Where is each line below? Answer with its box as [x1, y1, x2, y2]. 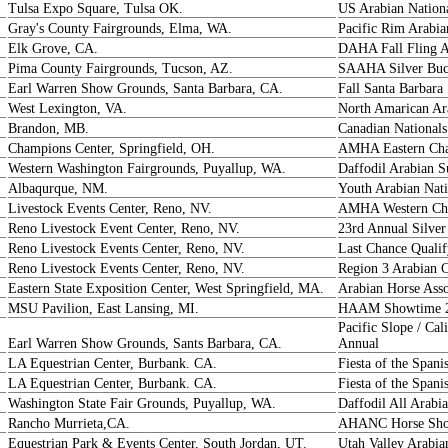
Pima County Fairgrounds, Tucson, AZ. [8, 61, 233, 76]
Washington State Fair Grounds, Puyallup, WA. [8, 396, 276, 411]
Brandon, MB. [8, 121, 89, 136]
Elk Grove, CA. [8, 41, 98, 56]
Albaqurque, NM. [8, 181, 108, 196]
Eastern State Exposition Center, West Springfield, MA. [8, 281, 324, 296]
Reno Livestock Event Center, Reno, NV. [8, 221, 240, 236]
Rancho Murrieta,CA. [8, 416, 130, 431]
